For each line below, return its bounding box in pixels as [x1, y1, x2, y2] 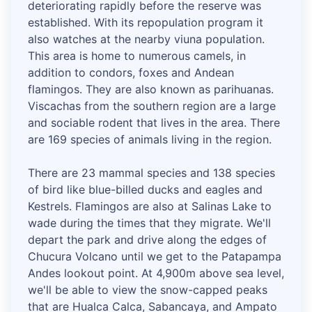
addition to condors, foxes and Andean [28, 65, 234, 80]
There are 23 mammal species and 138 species [28, 166, 275, 180]
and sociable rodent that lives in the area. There [28, 116, 280, 130]
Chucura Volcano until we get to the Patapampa [28, 249, 281, 264]
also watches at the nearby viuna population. [28, 32, 265, 47]
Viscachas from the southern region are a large [28, 99, 276, 114]
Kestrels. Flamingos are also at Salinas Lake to [28, 199, 272, 214]
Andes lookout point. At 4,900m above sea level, [28, 266, 284, 281]
